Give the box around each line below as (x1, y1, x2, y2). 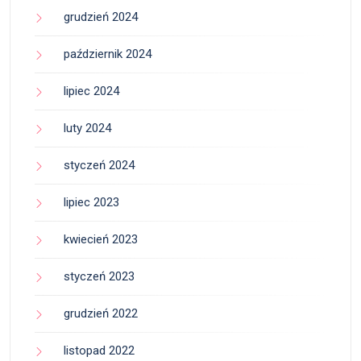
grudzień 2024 (64, 10, 138, 25)
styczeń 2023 (64, 269, 135, 284)
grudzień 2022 (64, 306, 138, 322)
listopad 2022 (64, 343, 135, 359)
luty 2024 (64, 121, 111, 136)
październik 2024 (64, 47, 151, 62)
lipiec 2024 (64, 84, 119, 99)
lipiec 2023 (64, 195, 119, 210)
